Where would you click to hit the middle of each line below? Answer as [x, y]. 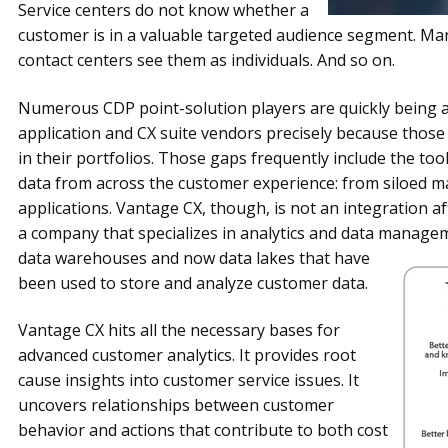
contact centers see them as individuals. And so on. [206, 60]
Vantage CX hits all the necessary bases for [178, 329]
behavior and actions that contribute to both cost [202, 429]
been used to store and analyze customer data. [192, 282]
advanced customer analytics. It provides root [186, 354]
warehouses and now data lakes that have [212, 257]
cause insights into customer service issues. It [188, 379]
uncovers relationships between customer [175, 404]
